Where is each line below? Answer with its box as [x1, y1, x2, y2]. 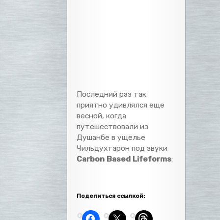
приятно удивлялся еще [77, 100, 165, 110]
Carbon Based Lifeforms [77, 154, 172, 164]
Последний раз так [77, 89, 147, 99]
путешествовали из [77, 122, 149, 131]
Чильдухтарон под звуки [77, 143, 168, 153]
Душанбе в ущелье [77, 133, 146, 142]
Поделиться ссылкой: [77, 192, 145, 199]
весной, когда [77, 111, 127, 120]
